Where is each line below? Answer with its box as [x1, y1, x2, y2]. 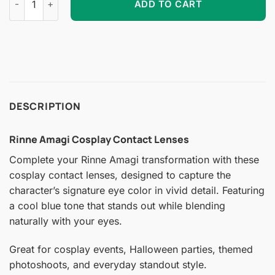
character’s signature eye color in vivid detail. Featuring [9, 184, 265, 196]
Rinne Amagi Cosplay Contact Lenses [9, 132, 189, 146]
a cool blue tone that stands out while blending [9, 199, 225, 212]
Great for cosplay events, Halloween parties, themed [9, 242, 253, 255]
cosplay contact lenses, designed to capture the [9, 168, 231, 181]
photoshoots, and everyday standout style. [9, 258, 207, 271]
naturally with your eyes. [9, 214, 122, 227]
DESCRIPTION [9, 99, 81, 113]
